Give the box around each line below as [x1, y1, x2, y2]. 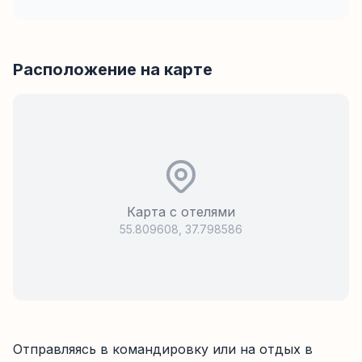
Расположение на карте [13, 60, 213, 79]
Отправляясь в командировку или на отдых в [13, 341, 313, 357]
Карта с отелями [127, 204, 235, 220]
